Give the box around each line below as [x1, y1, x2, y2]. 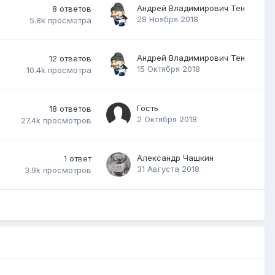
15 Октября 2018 [137, 63, 200, 74]
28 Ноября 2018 [137, 14, 198, 24]
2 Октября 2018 [137, 114, 197, 124]
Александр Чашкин [137, 152, 214, 163]
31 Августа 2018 [137, 163, 199, 174]
